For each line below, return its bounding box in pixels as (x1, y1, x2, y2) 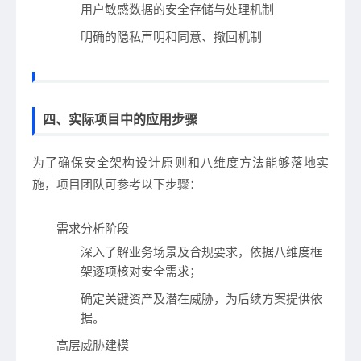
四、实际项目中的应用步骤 (43, 113, 197, 127)
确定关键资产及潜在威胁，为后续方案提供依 (81, 293, 322, 305)
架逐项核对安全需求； (81, 265, 201, 278)
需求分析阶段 (56, 222, 129, 235)
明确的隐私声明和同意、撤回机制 (81, 31, 262, 44)
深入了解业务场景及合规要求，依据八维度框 (81, 246, 322, 259)
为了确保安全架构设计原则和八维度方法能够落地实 (32, 156, 329, 169)
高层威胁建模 (56, 339, 129, 352)
